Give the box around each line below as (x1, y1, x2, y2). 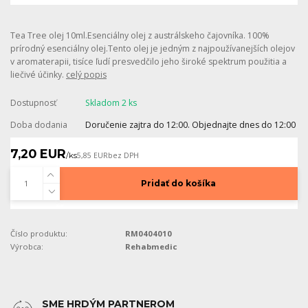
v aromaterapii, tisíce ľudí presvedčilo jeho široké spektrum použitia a (10, 55, 287, 67)
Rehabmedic (125, 241, 178, 252)
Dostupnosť (10, 96, 56, 109)
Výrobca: (10, 241, 43, 252)
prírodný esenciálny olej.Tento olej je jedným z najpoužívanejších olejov (10, 42, 295, 54)
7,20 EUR (10, 146, 66, 161)
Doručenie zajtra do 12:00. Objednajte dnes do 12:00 (85, 118, 296, 131)
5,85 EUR (77, 151, 108, 161)
